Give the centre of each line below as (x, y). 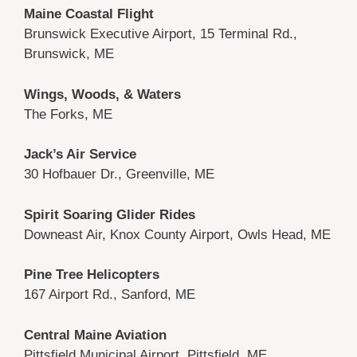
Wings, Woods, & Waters (102, 94)
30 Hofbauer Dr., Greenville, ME (119, 175)
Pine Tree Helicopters (92, 275)
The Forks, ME (68, 114)
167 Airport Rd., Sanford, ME (110, 295)
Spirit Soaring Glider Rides (110, 214)
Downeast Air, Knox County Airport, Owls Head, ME (177, 234)
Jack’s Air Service (80, 155)
